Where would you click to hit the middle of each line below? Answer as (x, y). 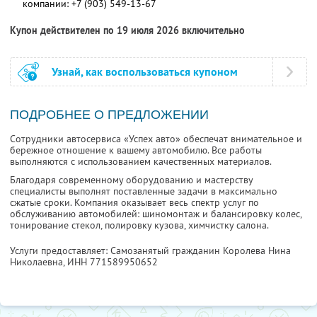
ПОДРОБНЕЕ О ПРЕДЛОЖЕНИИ (109, 115)
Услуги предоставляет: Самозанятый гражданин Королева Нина (150, 251)
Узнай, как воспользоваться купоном (145, 72)
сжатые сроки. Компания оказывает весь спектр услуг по (134, 203)
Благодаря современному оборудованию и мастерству (131, 180)
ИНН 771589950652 (113, 262)
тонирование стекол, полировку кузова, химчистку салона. (139, 225)
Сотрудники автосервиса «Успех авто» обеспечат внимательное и (156, 139)
